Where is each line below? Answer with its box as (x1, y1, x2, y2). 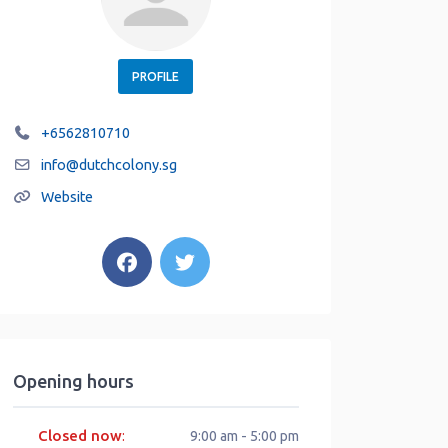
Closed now (38, 427, 123, 445)
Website (41, 188, 93, 205)
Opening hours (13, 370, 134, 391)
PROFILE (132, 69, 180, 83)
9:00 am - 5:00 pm (189, 428, 299, 445)
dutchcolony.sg (79, 156, 177, 173)
